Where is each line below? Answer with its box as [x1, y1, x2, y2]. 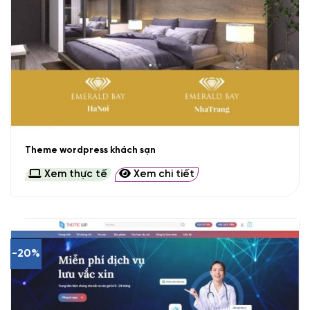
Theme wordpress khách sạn [24, 145, 156, 156]
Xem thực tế [41, 168, 107, 180]
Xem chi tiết [130, 168, 194, 180]
